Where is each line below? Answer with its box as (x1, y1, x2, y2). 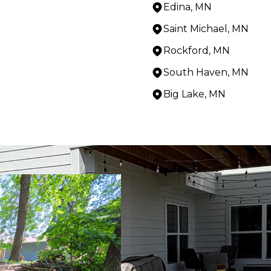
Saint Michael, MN (163, 22, 249, 34)
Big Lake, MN (163, 88, 226, 100)
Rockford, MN (163, 44, 230, 56)
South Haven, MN (163, 66, 249, 78)
